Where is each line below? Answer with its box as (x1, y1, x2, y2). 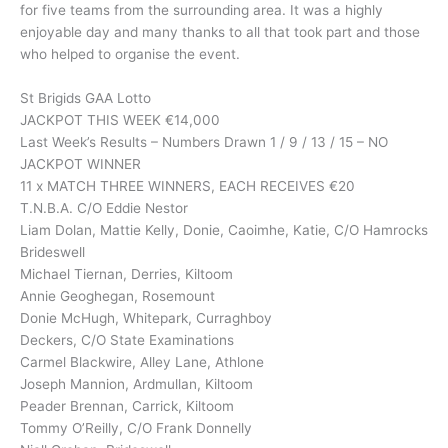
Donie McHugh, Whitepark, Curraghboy (20, 309, 272, 326)
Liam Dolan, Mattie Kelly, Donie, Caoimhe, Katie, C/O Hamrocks (20, 221, 428, 238)
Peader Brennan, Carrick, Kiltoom (20, 397, 234, 414)
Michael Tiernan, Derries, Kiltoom (20, 265, 233, 282)
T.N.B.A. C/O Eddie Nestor (20, 199, 188, 216)
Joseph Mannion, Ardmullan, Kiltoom (20, 375, 253, 392)
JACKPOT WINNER (20, 155, 141, 172)
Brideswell (20, 243, 85, 260)
